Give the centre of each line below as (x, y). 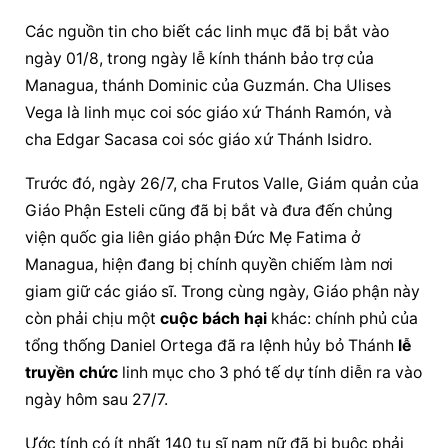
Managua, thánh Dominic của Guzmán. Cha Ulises (208, 85)
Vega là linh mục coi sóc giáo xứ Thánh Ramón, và (209, 112)
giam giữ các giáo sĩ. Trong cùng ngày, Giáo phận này (223, 291)
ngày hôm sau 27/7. (97, 399)
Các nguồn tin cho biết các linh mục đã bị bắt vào (207, 31)
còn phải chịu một (93, 318)
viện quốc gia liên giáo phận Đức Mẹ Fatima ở (193, 237)
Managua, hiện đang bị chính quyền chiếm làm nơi (209, 264)
